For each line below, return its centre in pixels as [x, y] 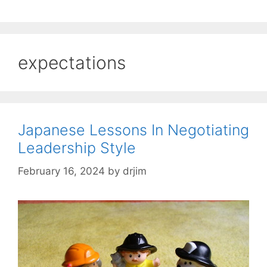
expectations [72, 63]
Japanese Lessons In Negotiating [133, 130]
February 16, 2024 [61, 171]
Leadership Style [77, 148]
